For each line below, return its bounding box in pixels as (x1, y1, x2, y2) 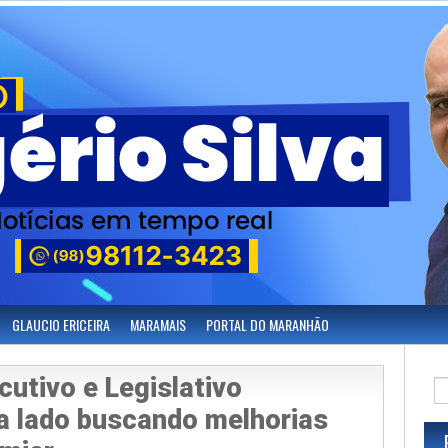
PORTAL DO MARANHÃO (206, 314, 329, 335)
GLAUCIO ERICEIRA (12, 314, 110, 335)
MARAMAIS (130, 314, 186, 335)
